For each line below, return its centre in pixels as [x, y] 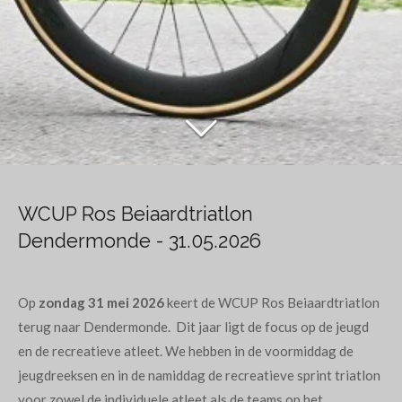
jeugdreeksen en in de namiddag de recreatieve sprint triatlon [199, 375]
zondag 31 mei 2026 [101, 302]
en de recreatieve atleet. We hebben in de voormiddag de [186, 351]
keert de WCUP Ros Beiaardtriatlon [272, 302]
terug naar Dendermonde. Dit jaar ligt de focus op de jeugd [193, 327]
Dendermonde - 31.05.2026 [140, 241]
